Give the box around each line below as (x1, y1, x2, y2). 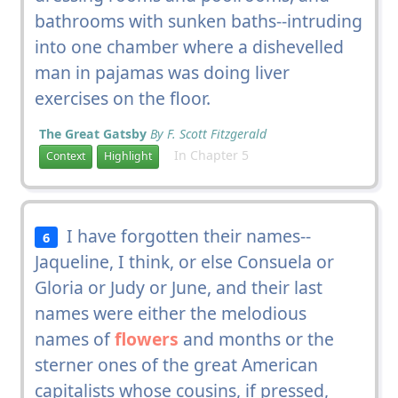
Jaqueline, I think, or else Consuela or (34, 249, 334, 274)
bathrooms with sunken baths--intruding (34, 8, 362, 33)
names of (34, 326, 115, 351)
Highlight (103, 148, 152, 164)
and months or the (178, 326, 334, 351)
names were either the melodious (34, 300, 306, 325)
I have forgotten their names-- (58, 223, 312, 248)
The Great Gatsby (38, 124, 147, 142)
